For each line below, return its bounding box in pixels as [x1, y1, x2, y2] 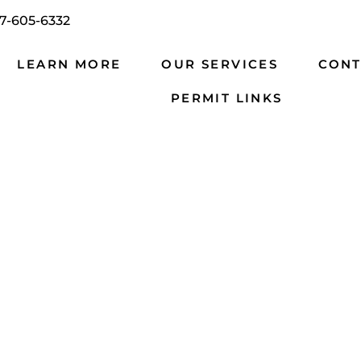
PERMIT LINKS [170, 90, 283, 106]
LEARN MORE [17, 56, 122, 72]
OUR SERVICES [161, 56, 279, 72]
